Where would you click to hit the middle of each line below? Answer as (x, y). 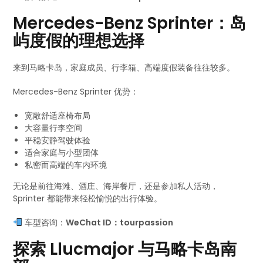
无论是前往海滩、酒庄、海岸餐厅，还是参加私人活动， (116, 186)
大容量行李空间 (54, 128)
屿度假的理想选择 (79, 41)
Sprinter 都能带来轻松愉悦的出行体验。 (88, 198)
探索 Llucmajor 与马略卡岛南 (125, 249)
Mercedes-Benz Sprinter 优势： (76, 92)
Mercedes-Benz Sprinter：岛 (130, 23)
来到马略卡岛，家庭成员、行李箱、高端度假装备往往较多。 (124, 68)
